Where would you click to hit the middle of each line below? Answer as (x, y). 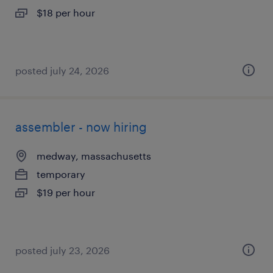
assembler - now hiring (81, 127)
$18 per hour (66, 12)
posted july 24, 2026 (62, 70)
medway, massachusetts (94, 156)
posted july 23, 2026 (62, 250)
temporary (61, 174)
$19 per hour (66, 192)
